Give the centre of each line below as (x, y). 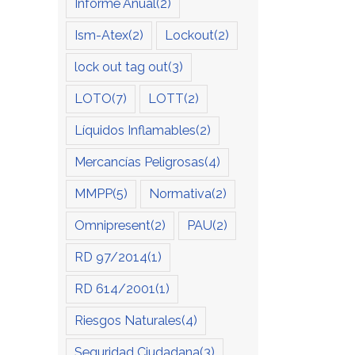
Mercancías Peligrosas (139, 162)
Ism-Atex (101, 36)
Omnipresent (113, 226)
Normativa (180, 194)
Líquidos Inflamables (135, 131)
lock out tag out (121, 67)
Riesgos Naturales (128, 321)
